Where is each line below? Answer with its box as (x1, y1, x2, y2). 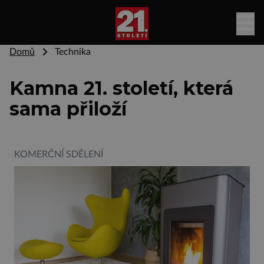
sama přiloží (9, 97, 127, 120)
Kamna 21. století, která (9, 77, 233, 100)
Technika (48, 47, 91, 57)
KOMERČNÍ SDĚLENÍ (14, 150, 103, 159)
